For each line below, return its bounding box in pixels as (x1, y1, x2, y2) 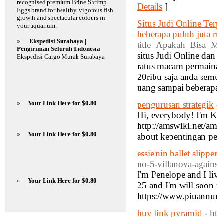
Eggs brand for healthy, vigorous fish (17, 6, 113, 14)
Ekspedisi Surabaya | (29, 37, 86, 45)
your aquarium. (17, 22, 57, 29)
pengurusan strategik (137, 99, 214, 109)
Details (137, 1, 162, 12)
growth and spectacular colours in (17, 14, 105, 21)
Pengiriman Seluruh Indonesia (17, 45, 100, 52)
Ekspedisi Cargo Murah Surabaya (17, 53, 105, 60)
